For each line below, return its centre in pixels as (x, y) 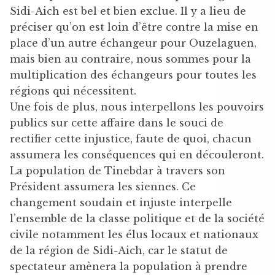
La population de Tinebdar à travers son (118, 170)
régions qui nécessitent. (73, 91)
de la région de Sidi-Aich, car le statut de (119, 250)
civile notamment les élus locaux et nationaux (134, 234)
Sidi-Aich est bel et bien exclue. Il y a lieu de (128, 11)
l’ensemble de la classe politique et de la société (137, 218)
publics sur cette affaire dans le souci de (117, 122)
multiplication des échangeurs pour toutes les (133, 75)
